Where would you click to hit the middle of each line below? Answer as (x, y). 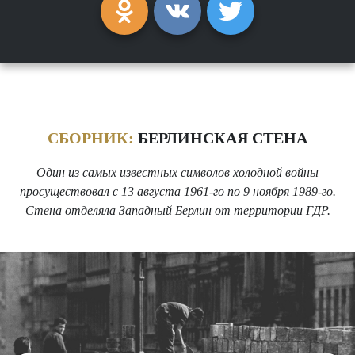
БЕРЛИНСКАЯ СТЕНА (221, 138)
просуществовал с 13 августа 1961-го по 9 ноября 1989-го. (177, 191)
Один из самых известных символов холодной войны (177, 172)
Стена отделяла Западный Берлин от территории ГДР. (177, 210)
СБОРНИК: (91, 138)
